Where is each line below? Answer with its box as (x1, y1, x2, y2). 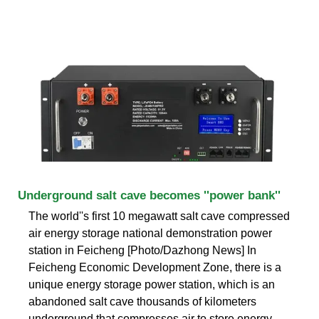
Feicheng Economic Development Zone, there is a (28, 261, 281, 273)
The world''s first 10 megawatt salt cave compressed (28, 209, 290, 222)
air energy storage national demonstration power (28, 226, 272, 239)
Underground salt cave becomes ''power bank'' (18, 188, 281, 202)
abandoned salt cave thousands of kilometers (28, 295, 256, 308)
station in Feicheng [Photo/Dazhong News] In (28, 244, 256, 256)
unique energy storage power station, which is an (28, 278, 275, 291)
